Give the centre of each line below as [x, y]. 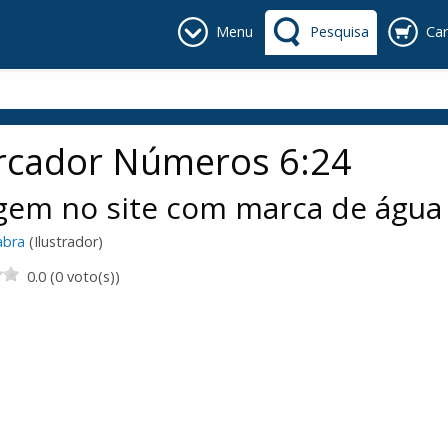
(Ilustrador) [64, 242]
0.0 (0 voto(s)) [73, 276]
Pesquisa [339, 31]
